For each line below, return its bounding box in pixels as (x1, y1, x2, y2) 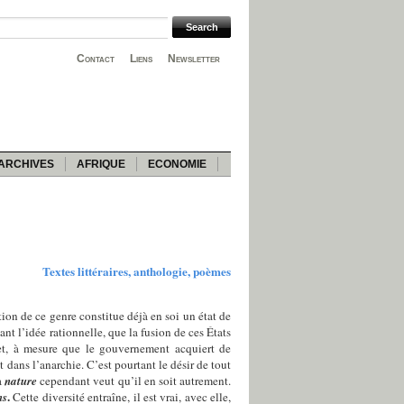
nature (5, 372, 38, 389)
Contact (77, 52, 115, 65)
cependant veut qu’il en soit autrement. (37, 372, 232, 389)
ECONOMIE (148, 157, 207, 170)
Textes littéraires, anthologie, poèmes (42, 262, 231, 280)
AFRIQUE (77, 157, 125, 170)
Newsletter (168, 52, 220, 65)
